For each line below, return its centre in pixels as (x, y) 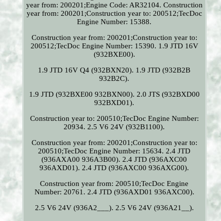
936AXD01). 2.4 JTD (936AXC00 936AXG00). (114, 168)
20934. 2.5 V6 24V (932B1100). (114, 127)
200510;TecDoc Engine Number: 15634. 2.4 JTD (114, 151)
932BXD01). (114, 103)
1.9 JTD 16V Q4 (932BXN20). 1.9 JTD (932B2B (114, 70)
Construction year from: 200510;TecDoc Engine (114, 184)
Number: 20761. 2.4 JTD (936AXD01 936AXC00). (114, 192)
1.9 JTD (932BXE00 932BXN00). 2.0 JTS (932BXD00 (114, 94)
